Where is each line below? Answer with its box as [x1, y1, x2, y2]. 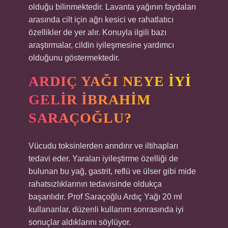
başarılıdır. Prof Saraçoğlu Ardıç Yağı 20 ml [28, 192, 182, 201]
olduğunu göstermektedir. [28, 53, 120, 62]
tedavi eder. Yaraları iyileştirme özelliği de [28, 154, 178, 163]
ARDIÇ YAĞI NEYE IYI [28, 73, 191, 89]
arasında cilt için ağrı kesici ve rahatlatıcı [28, 15, 174, 24]
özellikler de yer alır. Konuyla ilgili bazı [28, 28, 166, 37]
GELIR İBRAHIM [28, 92, 151, 107]
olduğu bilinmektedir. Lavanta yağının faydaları [28, 3, 196, 11]
